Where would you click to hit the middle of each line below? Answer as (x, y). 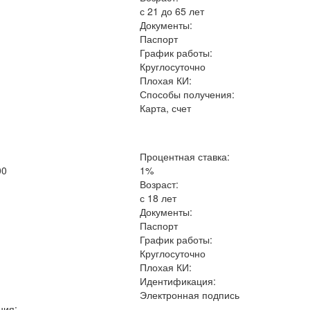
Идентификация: (178, 281)
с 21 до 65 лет (172, 11)
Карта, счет (166, 108)
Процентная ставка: (185, 156)
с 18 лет (158, 198)
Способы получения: (188, 94)
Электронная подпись (190, 295)
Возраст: (159, 184)
